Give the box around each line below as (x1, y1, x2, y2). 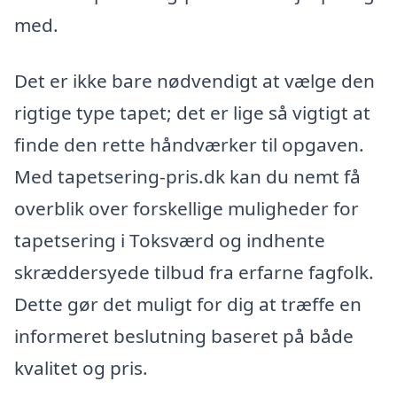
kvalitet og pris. (14, 355, 148, 381)
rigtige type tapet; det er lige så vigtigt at (14, 100, 370, 126)
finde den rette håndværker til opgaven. (14, 132, 364, 158)
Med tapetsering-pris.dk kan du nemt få (14, 164, 361, 190)
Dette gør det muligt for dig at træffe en (14, 292, 362, 317)
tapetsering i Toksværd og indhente (14, 228, 325, 253)
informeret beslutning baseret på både (14, 323, 354, 349)
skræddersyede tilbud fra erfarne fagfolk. (14, 260, 374, 285)
